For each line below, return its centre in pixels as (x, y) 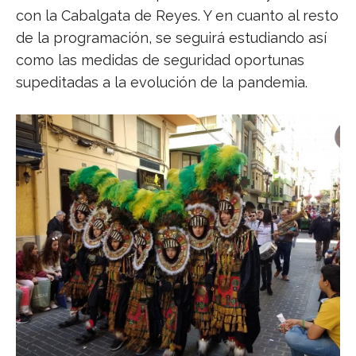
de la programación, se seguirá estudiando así (171, 37)
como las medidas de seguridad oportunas (160, 60)
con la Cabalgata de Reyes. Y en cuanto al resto (177, 15)
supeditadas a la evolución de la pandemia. (162, 82)
